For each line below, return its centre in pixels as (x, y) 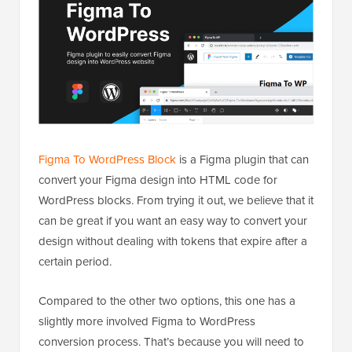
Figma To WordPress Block (107, 159)
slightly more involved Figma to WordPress (147, 321)
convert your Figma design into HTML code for (158, 180)
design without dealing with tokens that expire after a (173, 241)
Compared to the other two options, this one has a (167, 301)
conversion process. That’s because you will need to (171, 342)
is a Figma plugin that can (242, 159)
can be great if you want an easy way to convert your (173, 221)
